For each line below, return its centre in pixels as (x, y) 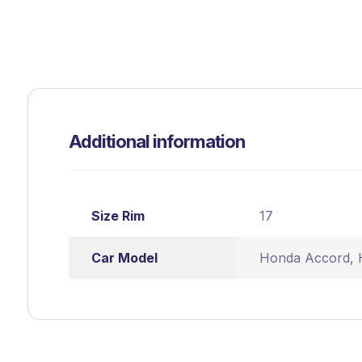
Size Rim (118, 216)
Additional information (156, 142)
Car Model (124, 258)
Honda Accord (304, 258)
